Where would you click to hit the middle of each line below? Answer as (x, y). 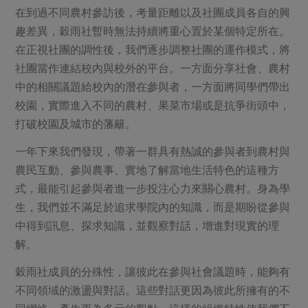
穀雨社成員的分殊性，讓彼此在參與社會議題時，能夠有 (153, 271)
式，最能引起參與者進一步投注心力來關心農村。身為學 (153, 188)
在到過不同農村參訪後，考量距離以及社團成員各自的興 (153, 12)
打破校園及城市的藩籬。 (76, 123)
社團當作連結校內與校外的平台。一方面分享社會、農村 (153, 68)
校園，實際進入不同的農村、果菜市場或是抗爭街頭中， (153, 105)
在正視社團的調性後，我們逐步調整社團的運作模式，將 (153, 49)
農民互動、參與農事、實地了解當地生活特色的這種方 (147, 169)
